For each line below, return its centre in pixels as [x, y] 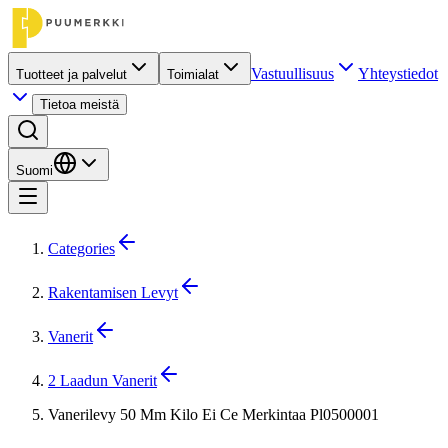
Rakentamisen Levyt [113, 292]
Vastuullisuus [292, 73]
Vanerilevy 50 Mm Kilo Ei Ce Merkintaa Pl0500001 [213, 414]
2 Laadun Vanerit [102, 380]
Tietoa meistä [79, 104]
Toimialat [193, 74]
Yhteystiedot [398, 73]
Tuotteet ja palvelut [71, 74]
